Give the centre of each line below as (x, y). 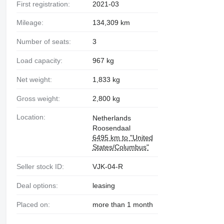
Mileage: (33, 23)
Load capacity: (41, 60)
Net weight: (36, 79)
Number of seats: (46, 42)
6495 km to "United (122, 138)
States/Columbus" (120, 147)
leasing (103, 186)
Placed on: (35, 204)
